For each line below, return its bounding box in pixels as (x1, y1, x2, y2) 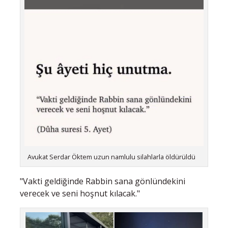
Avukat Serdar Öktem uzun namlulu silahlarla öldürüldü (27, 152, 196, 162)
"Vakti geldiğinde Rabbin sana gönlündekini (20, 175, 185, 187)
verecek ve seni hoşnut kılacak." (20, 187, 140, 199)
